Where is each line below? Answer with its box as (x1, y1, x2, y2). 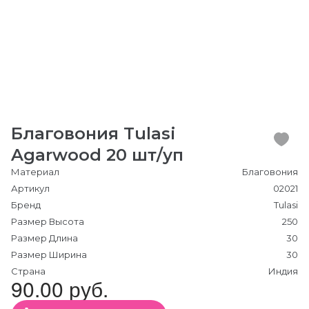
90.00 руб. (11, 274, 108, 303)
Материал (11, 166, 59, 177)
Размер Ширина (11, 249, 87, 260)
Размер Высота (11, 216, 84, 227)
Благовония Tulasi (11, 123, 176, 143)
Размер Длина (11, 232, 78, 243)
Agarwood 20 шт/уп (11, 145, 183, 165)
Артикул (11, 183, 50, 194)
